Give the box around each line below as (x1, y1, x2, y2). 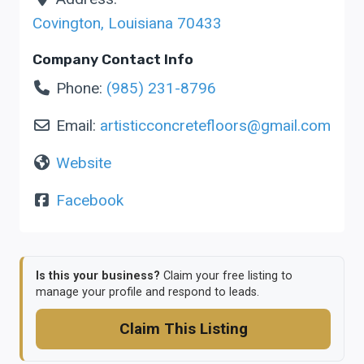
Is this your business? (36, 268, 160, 283)
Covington (32, 14, 101, 33)
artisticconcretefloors (99, 116, 247, 136)
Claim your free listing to (160, 268, 292, 283)
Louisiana (108, 14, 173, 33)
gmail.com (260, 116, 331, 136)
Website (55, 154, 111, 173)
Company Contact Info (32, 51, 193, 68)
